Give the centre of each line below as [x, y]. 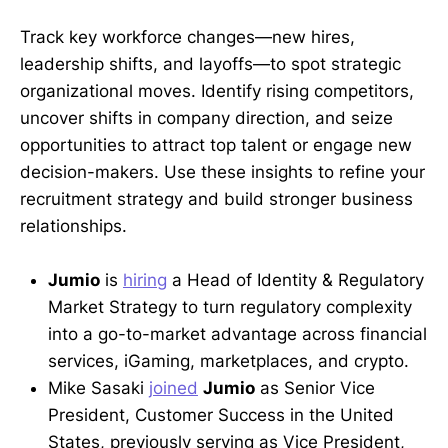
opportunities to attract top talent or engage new [216, 144]
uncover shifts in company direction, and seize [206, 117]
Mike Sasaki [98, 387]
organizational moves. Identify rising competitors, [217, 90]
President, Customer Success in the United [221, 414]
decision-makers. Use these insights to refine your [222, 171]
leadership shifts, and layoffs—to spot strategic [210, 63]
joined [173, 387]
